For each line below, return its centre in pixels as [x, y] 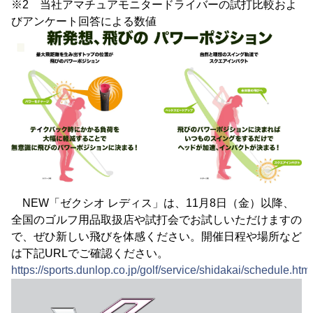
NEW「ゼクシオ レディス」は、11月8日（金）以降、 [153, 203]
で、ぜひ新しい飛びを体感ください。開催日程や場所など [156, 237]
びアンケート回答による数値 [84, 21]
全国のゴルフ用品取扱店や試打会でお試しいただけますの [156, 220]
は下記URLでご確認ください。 [90, 254]
